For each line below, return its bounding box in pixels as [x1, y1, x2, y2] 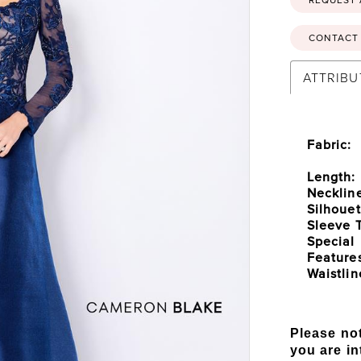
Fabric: [306, 135, 352, 153]
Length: [306, 167, 356, 185]
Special [306, 231, 355, 250]
